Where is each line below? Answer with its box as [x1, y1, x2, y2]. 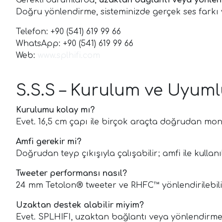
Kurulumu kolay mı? [16, 106, 95, 115]
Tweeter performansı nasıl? [16, 169, 127, 178]
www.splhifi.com [38, 51, 100, 60]
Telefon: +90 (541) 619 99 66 [16, 27, 121, 37]
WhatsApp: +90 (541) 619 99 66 [16, 39, 133, 49]
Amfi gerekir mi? [16, 137, 81, 147]
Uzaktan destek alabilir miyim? [16, 201, 144, 210]
